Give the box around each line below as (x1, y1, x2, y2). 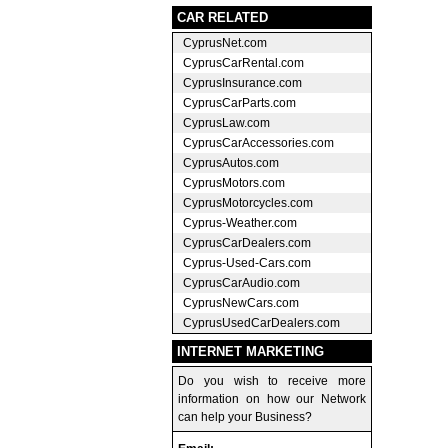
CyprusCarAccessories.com (183, 135, 334, 150)
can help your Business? (178, 409, 312, 424)
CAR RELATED (177, 9, 268, 25)
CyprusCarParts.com (183, 95, 296, 110)
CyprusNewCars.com (183, 295, 299, 310)
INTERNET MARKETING (177, 343, 324, 359)
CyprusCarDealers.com (183, 235, 311, 250)
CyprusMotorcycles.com (183, 195, 313, 210)
